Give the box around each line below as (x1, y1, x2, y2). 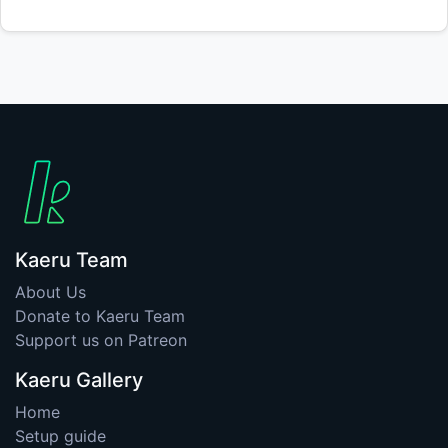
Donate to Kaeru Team (15, 305, 185, 326)
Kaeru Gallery (15, 367, 143, 392)
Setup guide (15, 425, 106, 446)
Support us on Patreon (15, 329, 187, 350)
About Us (15, 281, 86, 302)
